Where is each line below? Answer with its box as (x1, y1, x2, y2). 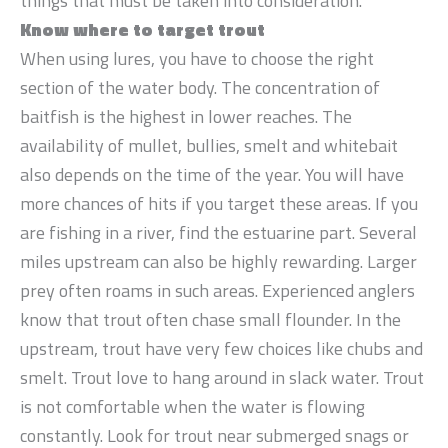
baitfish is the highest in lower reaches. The (20, 102, 352, 130)
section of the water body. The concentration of (20, 73, 380, 101)
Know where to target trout (20, 15, 265, 43)
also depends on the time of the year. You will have (20, 160, 404, 188)
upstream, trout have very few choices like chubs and (20, 334, 423, 362)
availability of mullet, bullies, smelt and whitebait (20, 131, 398, 159)
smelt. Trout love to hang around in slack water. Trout (20, 363, 424, 391)
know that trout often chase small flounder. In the (20, 305, 401, 333)
